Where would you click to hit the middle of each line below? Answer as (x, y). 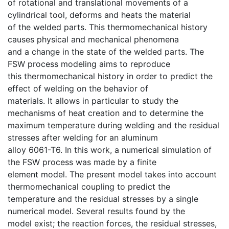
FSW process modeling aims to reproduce (89, 64)
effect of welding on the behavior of (78, 88)
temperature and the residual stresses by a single (103, 199)
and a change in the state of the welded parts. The (106, 52)
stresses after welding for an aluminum (83, 138)
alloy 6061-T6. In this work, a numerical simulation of (110, 150)
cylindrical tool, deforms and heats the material (99, 15)
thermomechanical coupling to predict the (89, 187)
